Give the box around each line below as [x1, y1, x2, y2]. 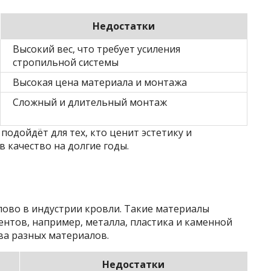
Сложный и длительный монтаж [13, 95, 167, 109]
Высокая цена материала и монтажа [13, 75, 187, 89]
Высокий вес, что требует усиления [13, 42, 180, 56]
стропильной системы [13, 55, 119, 69]
